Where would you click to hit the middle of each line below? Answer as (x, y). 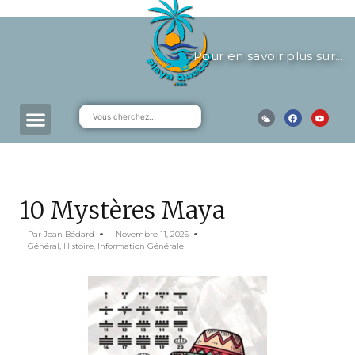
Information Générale (141, 246)
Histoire (78, 246)
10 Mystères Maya (122, 210)
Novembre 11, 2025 (152, 234)
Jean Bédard (69, 234)
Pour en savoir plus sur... (268, 56)
